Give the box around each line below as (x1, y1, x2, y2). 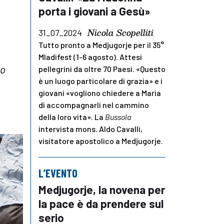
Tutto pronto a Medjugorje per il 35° (38, 40, 164, 50)
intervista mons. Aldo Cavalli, (38, 124, 142, 134)
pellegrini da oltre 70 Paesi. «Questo (38, 64, 165, 74)
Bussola (105, 112, 131, 122)
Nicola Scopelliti (87, 26, 153, 40)
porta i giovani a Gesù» (38, 4, 150, 18)
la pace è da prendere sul (38, 196, 163, 211)
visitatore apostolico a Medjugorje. (38, 136, 163, 146)
